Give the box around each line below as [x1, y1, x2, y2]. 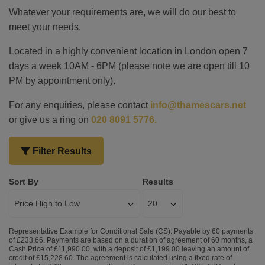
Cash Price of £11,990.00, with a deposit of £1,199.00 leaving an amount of [9, 245, 249, 253]
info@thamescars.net [150, 100, 246, 110]
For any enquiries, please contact [9, 100, 148, 110]
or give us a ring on [9, 115, 91, 125]
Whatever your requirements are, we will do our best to [9, 7, 236, 17]
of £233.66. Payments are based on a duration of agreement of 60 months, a [9, 236, 253, 244]
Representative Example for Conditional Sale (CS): [9, 227, 172, 235]
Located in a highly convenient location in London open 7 [9, 46, 248, 56]
